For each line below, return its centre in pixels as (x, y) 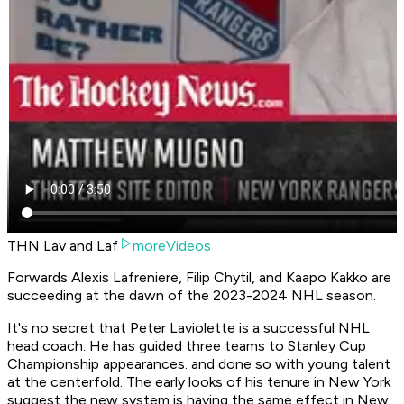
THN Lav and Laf (63, 246)
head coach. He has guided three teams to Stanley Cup (187, 346)
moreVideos (172, 246)
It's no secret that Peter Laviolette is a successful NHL (188, 328)
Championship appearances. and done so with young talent (199, 364)
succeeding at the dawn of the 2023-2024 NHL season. (193, 296)
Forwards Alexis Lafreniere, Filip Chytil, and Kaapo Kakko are (199, 278)
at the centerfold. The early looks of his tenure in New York (199, 382)
